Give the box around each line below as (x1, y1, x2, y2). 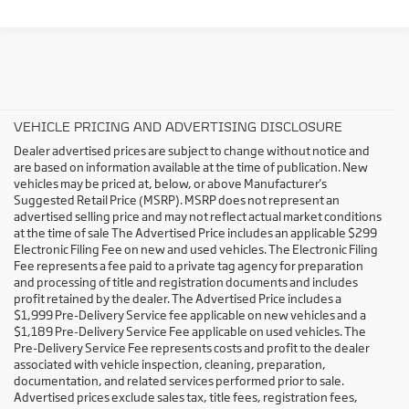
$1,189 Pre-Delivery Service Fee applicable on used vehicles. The (14, 324, 366, 340)
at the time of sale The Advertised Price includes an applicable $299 (14, 225, 377, 241)
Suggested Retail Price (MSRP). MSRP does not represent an (14, 193, 340, 208)
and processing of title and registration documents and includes (14, 275, 358, 290)
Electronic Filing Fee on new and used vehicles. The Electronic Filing (14, 242, 378, 257)
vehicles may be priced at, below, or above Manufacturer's (14, 176, 327, 192)
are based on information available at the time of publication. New (14, 160, 368, 175)
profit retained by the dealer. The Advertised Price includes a (14, 291, 341, 307)
